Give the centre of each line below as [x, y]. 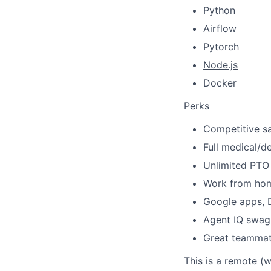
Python [219, 10]
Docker [220, 83]
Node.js [220, 65]
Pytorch [221, 47]
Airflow [220, 28]
